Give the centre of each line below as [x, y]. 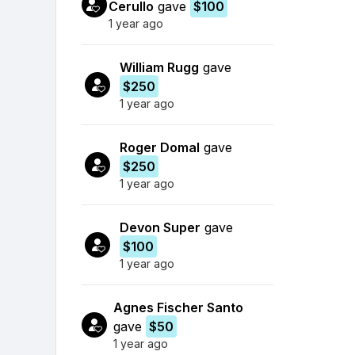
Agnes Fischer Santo [179, 307]
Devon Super [160, 227]
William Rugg [159, 67]
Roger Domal [159, 147]
